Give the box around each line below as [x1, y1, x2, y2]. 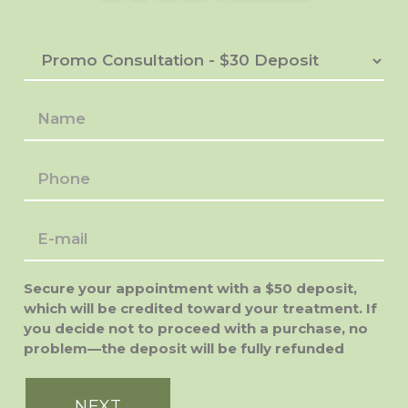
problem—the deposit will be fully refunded [24, 339, 344, 357]
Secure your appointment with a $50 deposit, [24, 279, 357, 297]
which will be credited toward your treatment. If [24, 299, 377, 317]
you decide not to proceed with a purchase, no [24, 319, 368, 337]
